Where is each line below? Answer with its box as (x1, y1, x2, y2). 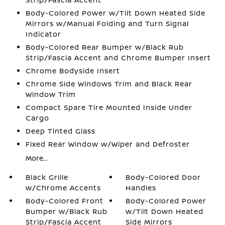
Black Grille (25, 172, 68, 182)
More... (25, 153, 48, 163)
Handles (126, 183, 157, 192)
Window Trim (25, 89, 76, 99)
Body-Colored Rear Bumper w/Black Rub (25, 42, 184, 52)
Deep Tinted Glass (25, 126, 95, 136)
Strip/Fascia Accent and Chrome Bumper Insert (25, 53, 211, 62)
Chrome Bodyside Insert (25, 66, 120, 75)
